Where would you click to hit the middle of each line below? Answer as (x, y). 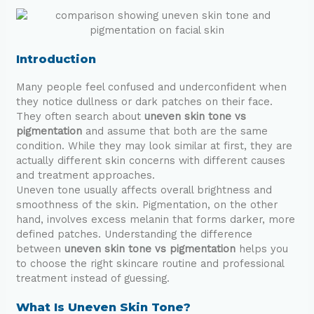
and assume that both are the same (175, 131)
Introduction (56, 59)
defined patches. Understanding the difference (134, 234)
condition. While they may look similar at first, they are (154, 145)
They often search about (80, 116)
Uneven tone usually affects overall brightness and (144, 190)
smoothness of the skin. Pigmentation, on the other (146, 204)
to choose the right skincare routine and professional (150, 263)
